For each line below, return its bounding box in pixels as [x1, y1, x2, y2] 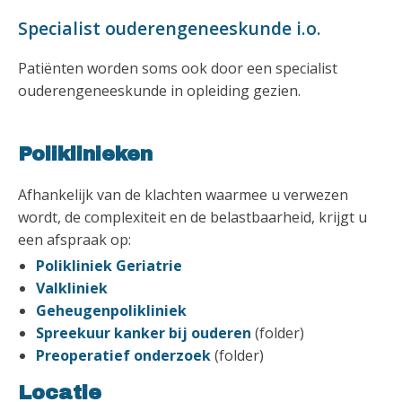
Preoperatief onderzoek [36, 345, 211, 365]
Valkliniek [36, 277, 111, 298]
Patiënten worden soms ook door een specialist [18, 57, 337, 78]
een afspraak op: [18, 229, 131, 249]
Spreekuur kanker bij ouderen [36, 322, 251, 343]
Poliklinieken [18, 143, 153, 165]
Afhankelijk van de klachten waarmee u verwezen [18, 184, 348, 205]
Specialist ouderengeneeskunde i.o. [18, 15, 321, 40]
